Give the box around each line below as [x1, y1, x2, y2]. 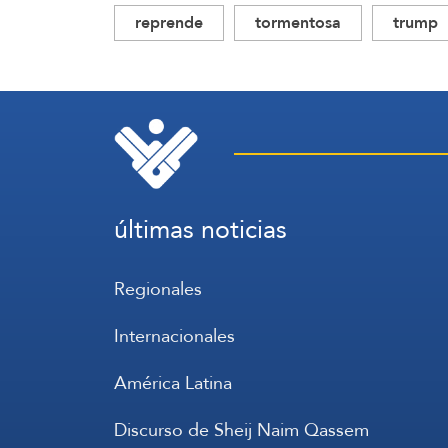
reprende [135, 8, 203, 37]
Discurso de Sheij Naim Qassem [114, 413, 369, 446]
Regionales [114, 272, 202, 305]
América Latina [114, 366, 232, 399]
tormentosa [255, 8, 341, 37]
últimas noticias [114, 206, 287, 253]
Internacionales [114, 319, 235, 352]
